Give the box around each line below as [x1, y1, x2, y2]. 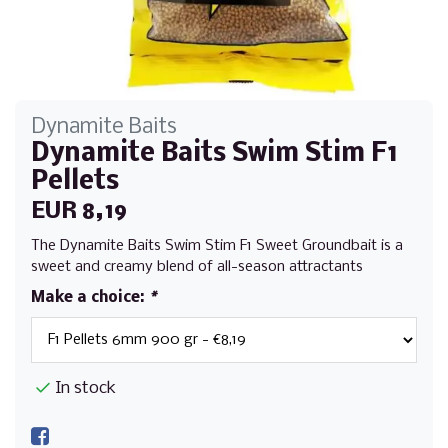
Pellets [31, 168, 119, 196]
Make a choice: [31, 289, 149, 306]
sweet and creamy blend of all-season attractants [31, 258, 363, 275]
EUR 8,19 [31, 199, 127, 224]
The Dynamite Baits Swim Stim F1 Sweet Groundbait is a [31, 237, 403, 254]
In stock [55, 378, 116, 398]
